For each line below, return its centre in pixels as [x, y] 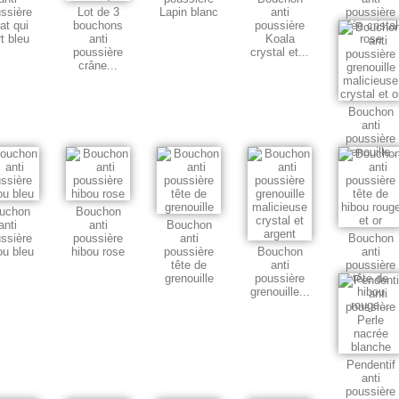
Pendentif [370, 365]
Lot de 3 [98, 12]
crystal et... [280, 53]
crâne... [98, 66]
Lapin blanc [189, 12]
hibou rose [98, 252]
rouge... [370, 305]
